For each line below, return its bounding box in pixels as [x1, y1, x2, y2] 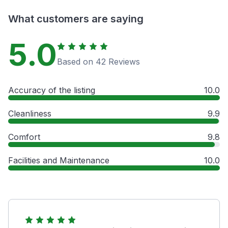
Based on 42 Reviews [57, 56, 140, 67]
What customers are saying [8, 12, 144, 25]
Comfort [8, 131, 40, 142]
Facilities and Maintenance [8, 155, 109, 165]
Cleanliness [8, 108, 51, 119]
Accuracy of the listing [8, 84, 95, 95]
